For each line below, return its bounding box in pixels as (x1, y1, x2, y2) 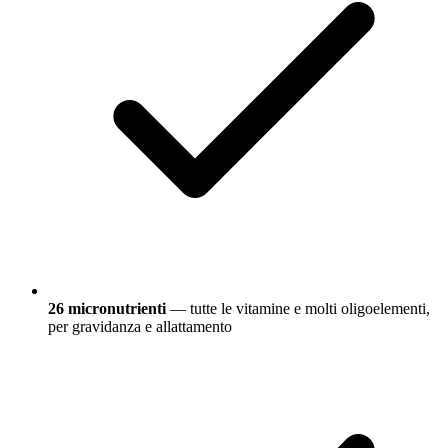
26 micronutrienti (48, 300, 166, 318)
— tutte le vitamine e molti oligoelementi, (166, 300, 430, 318)
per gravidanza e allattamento (48, 318, 232, 336)
